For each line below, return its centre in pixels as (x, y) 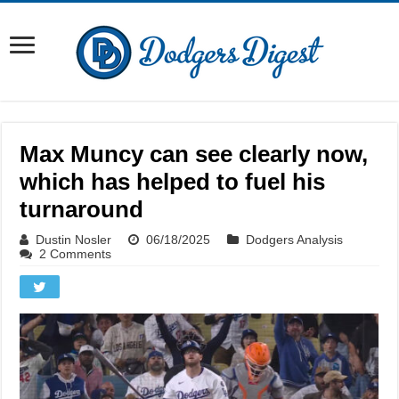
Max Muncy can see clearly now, (194, 154)
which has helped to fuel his (173, 182)
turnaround (82, 209)
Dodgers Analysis (295, 240)
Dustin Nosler (74, 240)
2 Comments (76, 254)
